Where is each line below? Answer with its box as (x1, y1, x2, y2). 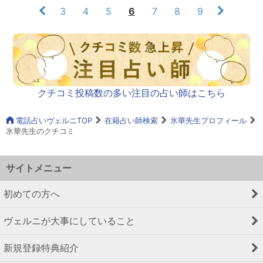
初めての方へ (4, 188, 60, 200)
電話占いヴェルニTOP (14, 116, 92, 126)
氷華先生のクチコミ (6, 127, 75, 136)
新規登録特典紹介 (4, 242, 79, 254)
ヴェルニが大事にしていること (4, 215, 135, 227)
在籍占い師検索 (104, 116, 158, 126)
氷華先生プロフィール (170, 116, 247, 126)
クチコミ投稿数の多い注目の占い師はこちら (38, 86, 225, 99)
